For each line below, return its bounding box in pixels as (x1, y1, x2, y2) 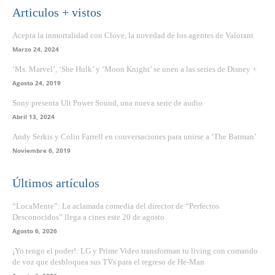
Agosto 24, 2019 (12, 79, 61, 88)
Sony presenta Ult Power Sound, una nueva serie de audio (12, 98, 203, 108)
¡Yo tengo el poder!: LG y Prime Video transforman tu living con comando (12, 246, 258, 256)
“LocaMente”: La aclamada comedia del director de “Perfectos (12, 201, 219, 211)
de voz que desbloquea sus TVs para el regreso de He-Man (12, 257, 206, 267)
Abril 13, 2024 (12, 112, 55, 122)
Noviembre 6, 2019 (12, 146, 71, 155)
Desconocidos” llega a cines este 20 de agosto (12, 212, 165, 222)
